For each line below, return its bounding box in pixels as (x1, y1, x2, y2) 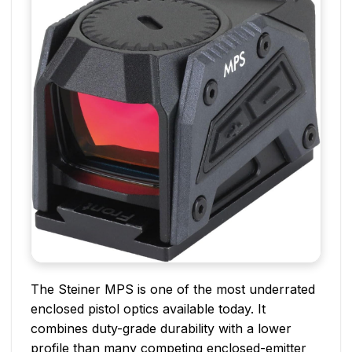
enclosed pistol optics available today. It (31, 300, 266, 317)
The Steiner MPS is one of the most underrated (31, 280, 315, 297)
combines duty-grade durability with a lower (31, 320, 291, 336)
